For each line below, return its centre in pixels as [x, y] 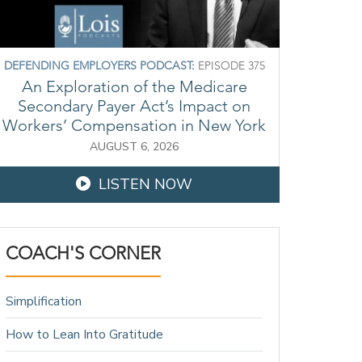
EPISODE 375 [229, 65]
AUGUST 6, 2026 [134, 146]
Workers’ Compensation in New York [134, 125]
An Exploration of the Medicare [134, 86]
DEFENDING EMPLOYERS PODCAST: [99, 65]
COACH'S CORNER [83, 253]
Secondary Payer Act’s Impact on [134, 105]
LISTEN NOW [145, 184]
